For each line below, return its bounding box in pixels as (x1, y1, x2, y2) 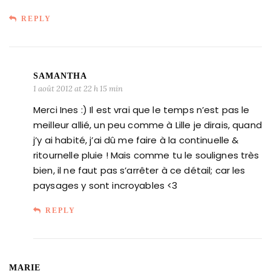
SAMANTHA (33, 71, 87, 80)
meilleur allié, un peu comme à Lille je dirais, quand (33, 118, 262, 131)
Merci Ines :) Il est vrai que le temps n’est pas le (33, 103, 250, 116)
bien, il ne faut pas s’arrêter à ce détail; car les (33, 163, 246, 177)
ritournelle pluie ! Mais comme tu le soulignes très (33, 148, 260, 162)
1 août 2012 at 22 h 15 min (33, 83, 123, 94)
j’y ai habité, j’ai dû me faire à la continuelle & (33, 133, 239, 146)
